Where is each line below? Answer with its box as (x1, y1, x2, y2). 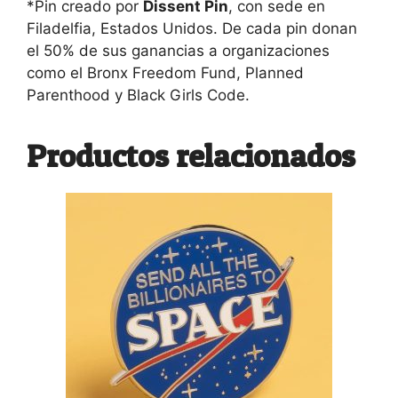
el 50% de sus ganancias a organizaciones (27, 41, 330, 60)
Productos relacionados (27, 135, 355, 175)
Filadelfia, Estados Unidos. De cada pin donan (27, 19, 357, 37)
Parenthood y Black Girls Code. (27, 85, 250, 104)
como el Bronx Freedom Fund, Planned (27, 63, 304, 82)
